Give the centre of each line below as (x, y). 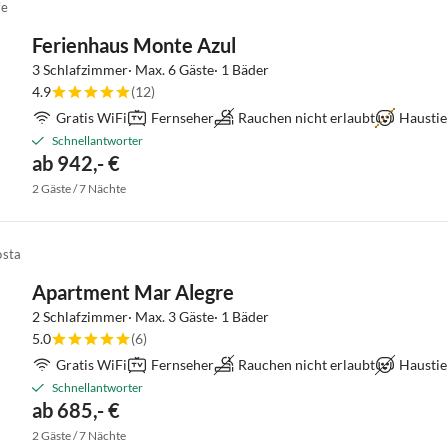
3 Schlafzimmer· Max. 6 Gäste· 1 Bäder (150, 69)
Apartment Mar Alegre (133, 292)
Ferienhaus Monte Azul (134, 45)
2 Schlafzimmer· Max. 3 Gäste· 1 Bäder (150, 316)
